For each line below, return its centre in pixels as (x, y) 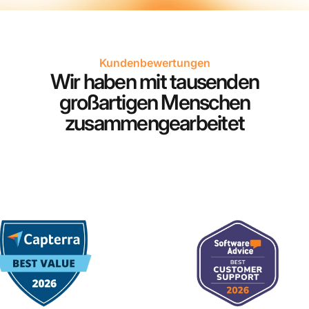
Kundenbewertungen (154, 63)
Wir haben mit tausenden (154, 82)
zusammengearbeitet (154, 123)
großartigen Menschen (154, 102)
